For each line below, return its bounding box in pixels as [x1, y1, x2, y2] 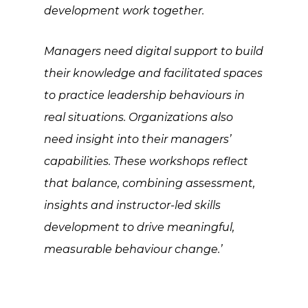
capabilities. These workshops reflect [44, 155, 248, 168]
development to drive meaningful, [44, 221, 234, 234]
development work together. [44, 4, 207, 17]
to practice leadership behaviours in [44, 89, 245, 102]
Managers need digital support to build [44, 45, 263, 58]
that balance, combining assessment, [44, 177, 255, 190]
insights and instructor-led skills [44, 199, 221, 212]
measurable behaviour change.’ [44, 243, 222, 256]
